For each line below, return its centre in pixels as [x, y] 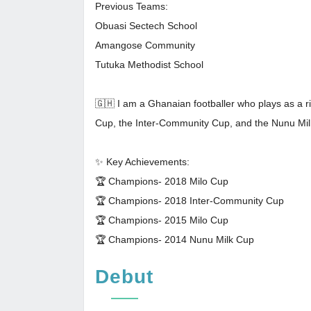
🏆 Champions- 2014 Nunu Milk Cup [175, 239]
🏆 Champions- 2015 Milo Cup [162, 220]
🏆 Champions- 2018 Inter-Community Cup [190, 201]
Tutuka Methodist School [149, 65]
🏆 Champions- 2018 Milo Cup [162, 181]
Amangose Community [145, 45]
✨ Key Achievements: [142, 162]
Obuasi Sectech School [146, 26]
